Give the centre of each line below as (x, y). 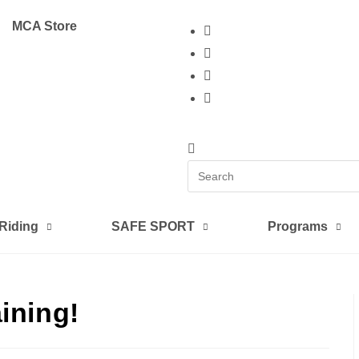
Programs (298, 226)
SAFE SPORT (153, 226)
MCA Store (44, 26)
